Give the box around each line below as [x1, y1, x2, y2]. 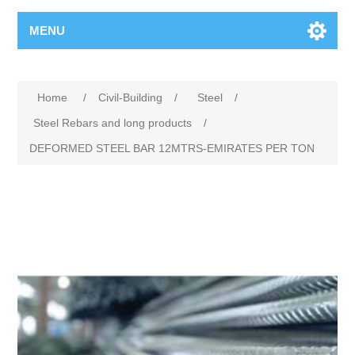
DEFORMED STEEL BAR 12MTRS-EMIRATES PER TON [29, 142, 315, 155]
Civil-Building [98, 91, 163, 104]
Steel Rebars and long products [33, 116, 193, 129]
